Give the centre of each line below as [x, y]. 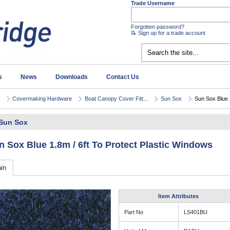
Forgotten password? [158, 27]
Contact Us [123, 77]
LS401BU [196, 212]
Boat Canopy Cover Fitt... [116, 99]
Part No [134, 212]
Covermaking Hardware [42, 99]
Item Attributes [178, 196]
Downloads [72, 77]
